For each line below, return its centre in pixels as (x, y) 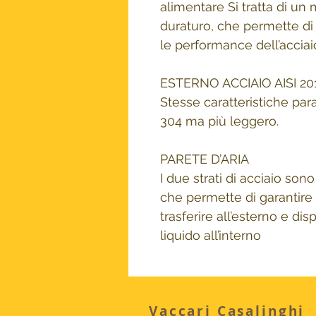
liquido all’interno (211, 235)
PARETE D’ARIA (205, 159)
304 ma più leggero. (219, 121)
